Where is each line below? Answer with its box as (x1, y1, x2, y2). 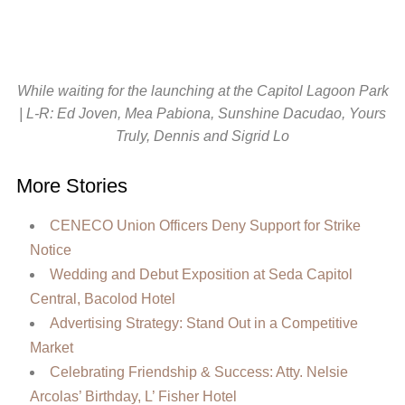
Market (29, 340, 73, 356)
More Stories (15, 174, 127, 198)
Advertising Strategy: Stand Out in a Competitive (49, 316, 358, 332)
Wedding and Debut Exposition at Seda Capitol (49, 267, 353, 283)
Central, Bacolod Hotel (29, 291, 175, 307)
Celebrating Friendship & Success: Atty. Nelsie (49, 364, 348, 381)
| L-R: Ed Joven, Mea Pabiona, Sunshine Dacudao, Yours (19, 106, 386, 122)
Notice (29, 242, 71, 259)
